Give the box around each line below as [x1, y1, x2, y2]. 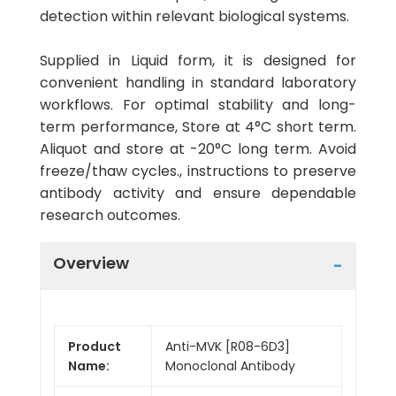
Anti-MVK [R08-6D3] [165, 337, 290, 355]
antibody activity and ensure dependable [40, 183, 356, 203]
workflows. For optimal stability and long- [40, 95, 356, 115]
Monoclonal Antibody [165, 356, 295, 375]
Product [68, 337, 121, 355]
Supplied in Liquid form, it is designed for [40, 50, 356, 71]
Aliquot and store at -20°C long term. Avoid [40, 139, 356, 159]
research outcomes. [40, 205, 180, 225]
